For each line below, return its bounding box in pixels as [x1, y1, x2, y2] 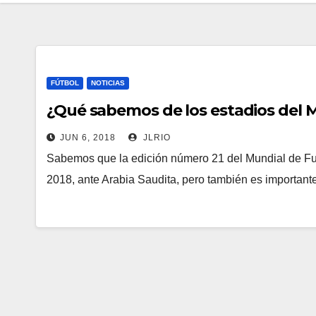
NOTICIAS [91, 79, 125, 87]
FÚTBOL [51, 79, 79, 87]
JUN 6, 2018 [60, 133, 116, 142]
